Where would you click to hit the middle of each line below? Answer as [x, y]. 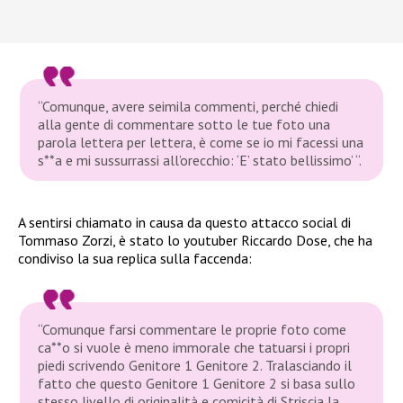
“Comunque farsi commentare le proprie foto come [193, 329]
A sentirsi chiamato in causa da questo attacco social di [184, 222]
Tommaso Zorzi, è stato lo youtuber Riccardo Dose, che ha [195, 240]
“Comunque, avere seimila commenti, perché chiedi [188, 106]
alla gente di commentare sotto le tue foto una [184, 124]
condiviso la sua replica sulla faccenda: [135, 258]
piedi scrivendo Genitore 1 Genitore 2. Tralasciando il [195, 365]
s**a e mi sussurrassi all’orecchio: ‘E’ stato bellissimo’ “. [200, 160]
